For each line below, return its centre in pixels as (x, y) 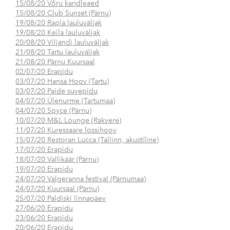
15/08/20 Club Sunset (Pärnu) (63, 13)
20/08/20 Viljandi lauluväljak (62, 43)
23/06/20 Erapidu (44, 218)
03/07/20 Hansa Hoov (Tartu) (62, 82)
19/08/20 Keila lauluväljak (58, 33)
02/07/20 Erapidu (44, 72)
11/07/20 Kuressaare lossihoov (66, 130)
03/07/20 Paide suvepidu (56, 91)
